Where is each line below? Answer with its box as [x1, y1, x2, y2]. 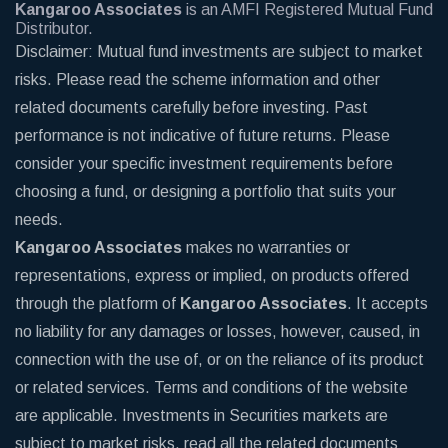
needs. [15, 211, 63, 228]
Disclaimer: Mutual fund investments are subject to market [15, 43, 423, 60]
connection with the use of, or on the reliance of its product [15, 351, 424, 368]
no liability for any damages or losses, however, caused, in [15, 323, 420, 340]
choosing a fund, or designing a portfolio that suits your [15, 183, 396, 200]
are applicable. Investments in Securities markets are [15, 407, 388, 424]
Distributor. [15, 20, 93, 37]
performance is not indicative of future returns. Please [15, 127, 390, 144]
